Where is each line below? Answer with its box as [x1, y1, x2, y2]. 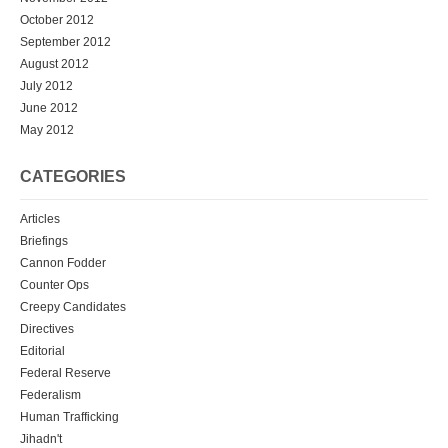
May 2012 [20, 123, 74, 138]
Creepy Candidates [20, 300, 126, 315]
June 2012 [20, 101, 78, 116]
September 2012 [20, 35, 111, 50]
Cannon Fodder [20, 256, 106, 271]
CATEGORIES [20, 168, 126, 186]
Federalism [20, 388, 81, 403]
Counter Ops [20, 278, 89, 293]
